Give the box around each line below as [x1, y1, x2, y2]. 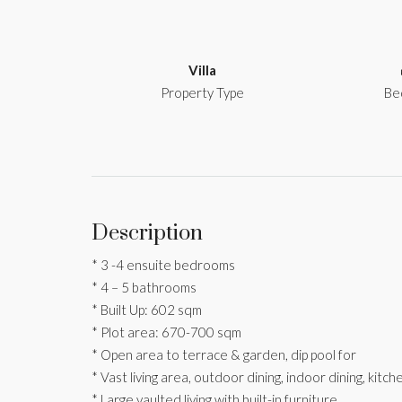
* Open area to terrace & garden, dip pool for [92, 345, 356, 363]
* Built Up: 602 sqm [92, 301, 202, 318]
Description [92, 219, 203, 247]
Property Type [161, 83, 244, 100]
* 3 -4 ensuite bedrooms [92, 256, 235, 273]
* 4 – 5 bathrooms [92, 278, 197, 295]
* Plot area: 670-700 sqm [92, 323, 241, 340]
